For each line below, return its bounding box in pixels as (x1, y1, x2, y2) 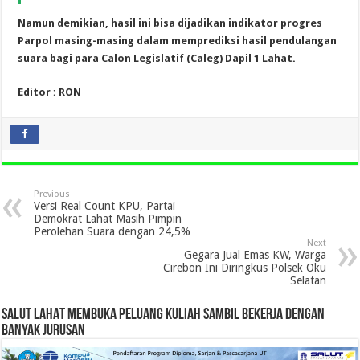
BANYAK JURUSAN (2, 322, 86, 339)
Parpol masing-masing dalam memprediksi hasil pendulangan (18, 34, 337, 47)
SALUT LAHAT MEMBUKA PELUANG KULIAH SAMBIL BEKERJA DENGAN (2, 306, 325, 323)
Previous (34, 188, 71, 199)
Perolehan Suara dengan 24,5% (34, 224, 191, 238)
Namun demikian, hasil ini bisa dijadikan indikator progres (18, 16, 323, 29)
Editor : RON (18, 85, 82, 98)
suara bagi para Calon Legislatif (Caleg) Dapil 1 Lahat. (18, 51, 297, 64)
